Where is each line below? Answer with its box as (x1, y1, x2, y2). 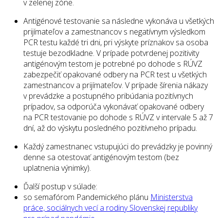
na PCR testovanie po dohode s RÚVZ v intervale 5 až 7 (23, 112, 213, 123)
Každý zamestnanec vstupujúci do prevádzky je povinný (23, 141, 212, 152)
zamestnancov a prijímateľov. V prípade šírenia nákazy (23, 80, 208, 91)
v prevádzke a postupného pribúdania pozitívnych (23, 91, 193, 102)
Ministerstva (150, 192, 193, 203)
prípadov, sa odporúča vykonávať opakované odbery (23, 101, 204, 112)
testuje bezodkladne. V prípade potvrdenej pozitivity (23, 48, 199, 59)
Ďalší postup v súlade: (23, 181, 97, 192)
